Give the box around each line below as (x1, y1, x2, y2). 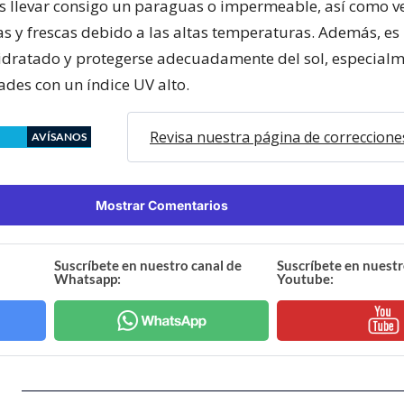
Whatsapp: (54, 270, 122, 287)
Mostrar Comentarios (95, 197, 228, 213)
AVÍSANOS (32, 129, 87, 143)
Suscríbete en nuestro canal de (54, 256, 243, 273)
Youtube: (276, 270, 334, 287)
